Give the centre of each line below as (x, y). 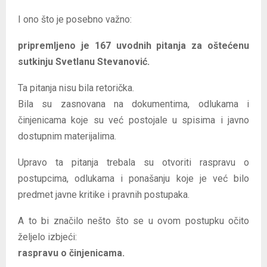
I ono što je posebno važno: (75, 19)
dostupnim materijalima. (67, 136)
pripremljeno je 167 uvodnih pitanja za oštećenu (133, 45)
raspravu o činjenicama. (71, 253)
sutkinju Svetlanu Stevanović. (84, 61)
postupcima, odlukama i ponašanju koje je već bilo (133, 178)
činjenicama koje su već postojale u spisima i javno (133, 120)
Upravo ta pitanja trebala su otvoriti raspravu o (133, 162)
